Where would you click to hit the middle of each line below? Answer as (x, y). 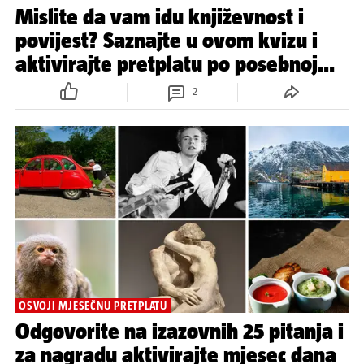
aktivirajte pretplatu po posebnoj (167, 63)
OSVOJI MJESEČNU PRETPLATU (93, 306)
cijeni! (43, 87)
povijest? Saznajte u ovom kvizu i (167, 40)
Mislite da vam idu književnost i (160, 16)
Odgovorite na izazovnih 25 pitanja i (180, 331)
